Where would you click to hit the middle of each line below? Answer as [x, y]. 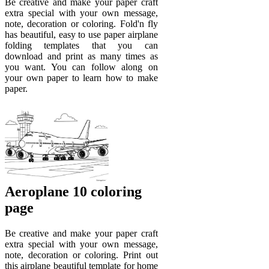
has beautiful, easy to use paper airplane [81, 34]
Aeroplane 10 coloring [73, 192]
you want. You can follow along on [81, 67]
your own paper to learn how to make [81, 77]
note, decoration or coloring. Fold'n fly [81, 23]
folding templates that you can [81, 45]
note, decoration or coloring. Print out [81, 255]
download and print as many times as [81, 56]
